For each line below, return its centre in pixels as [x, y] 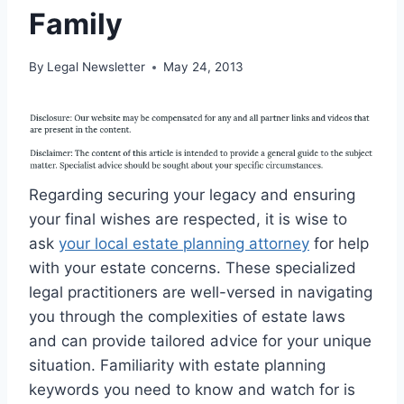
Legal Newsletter [96, 67]
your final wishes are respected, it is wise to [188, 220]
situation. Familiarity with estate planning [177, 366]
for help [339, 244]
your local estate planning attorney [184, 244]
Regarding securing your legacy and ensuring [192, 195]
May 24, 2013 [204, 67]
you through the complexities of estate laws [187, 317]
